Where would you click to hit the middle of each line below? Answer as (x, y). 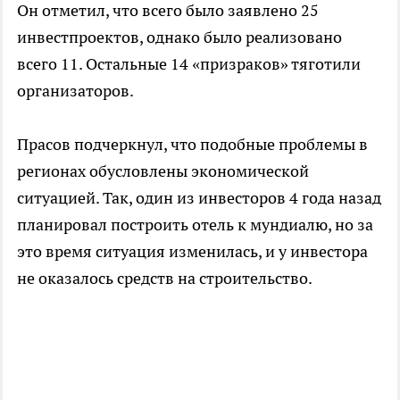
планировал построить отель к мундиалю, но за (195, 225)
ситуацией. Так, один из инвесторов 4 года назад (199, 198)
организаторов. (75, 91)
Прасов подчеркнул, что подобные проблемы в (192, 145)
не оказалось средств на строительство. (166, 279)
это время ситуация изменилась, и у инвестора (192, 252)
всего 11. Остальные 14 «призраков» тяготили (189, 64)
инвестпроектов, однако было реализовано (179, 37)
